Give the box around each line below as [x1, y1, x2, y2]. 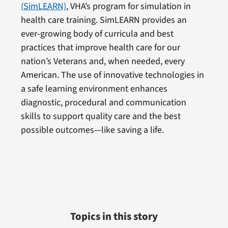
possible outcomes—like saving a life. [20, 123, 164, 136]
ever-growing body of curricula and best [20, 27, 174, 40]
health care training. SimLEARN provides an [20, 13, 187, 26]
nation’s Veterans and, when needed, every [20, 54, 185, 68]
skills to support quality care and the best [20, 109, 181, 123]
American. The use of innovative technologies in [20, 68, 204, 81]
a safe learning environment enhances [20, 82, 167, 95]
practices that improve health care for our [20, 41, 180, 54]
